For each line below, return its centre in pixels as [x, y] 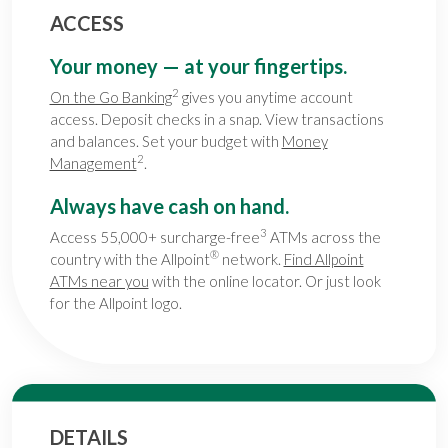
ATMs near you [99, 281]
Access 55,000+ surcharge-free [154, 237]
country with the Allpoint [129, 259]
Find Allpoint [323, 259]
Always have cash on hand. [169, 206]
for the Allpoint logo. [115, 303]
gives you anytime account [265, 97]
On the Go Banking [110, 97]
